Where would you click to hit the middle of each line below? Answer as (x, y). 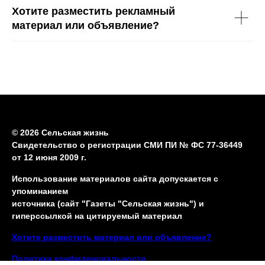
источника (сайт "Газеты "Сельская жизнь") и (108, 203)
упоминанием (40, 191)
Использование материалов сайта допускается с (115, 178)
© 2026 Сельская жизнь (60, 132)
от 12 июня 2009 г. (49, 157)
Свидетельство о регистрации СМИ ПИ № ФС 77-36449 (127, 145)
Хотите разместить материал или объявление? (112, 237)
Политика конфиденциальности (79, 258)
